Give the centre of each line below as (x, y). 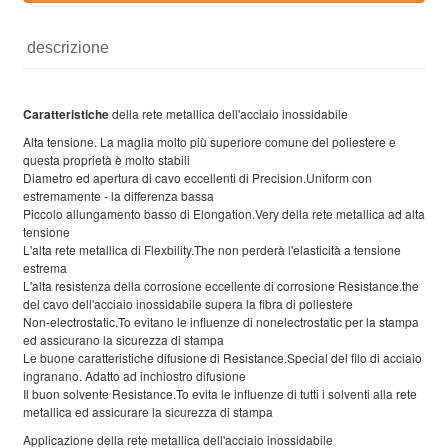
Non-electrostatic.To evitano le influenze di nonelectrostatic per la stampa (221, 321)
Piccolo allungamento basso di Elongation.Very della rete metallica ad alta (224, 213)
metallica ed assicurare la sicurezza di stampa (148, 411)
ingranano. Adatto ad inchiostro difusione (134, 375)
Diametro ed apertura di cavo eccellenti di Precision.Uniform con (197, 177)
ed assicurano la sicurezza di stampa (123, 339)
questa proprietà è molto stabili (106, 159)
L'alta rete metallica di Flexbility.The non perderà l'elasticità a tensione (212, 249)
